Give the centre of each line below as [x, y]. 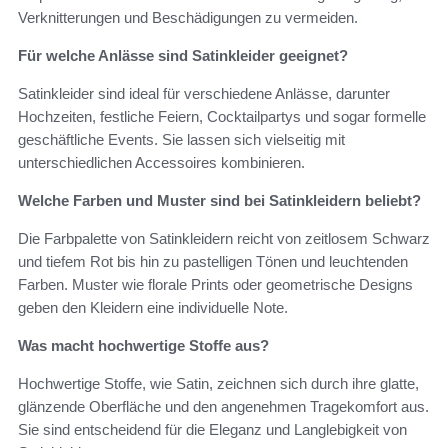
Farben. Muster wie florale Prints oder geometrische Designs [215, 285]
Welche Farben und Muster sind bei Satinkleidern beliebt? [219, 201]
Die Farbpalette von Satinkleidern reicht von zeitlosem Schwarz [224, 239]
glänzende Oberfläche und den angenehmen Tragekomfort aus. [223, 407]
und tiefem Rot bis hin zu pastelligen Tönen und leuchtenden [213, 262]
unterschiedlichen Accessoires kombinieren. [161, 163]
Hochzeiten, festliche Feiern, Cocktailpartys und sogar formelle [222, 117]
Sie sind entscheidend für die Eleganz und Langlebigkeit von [212, 430]
